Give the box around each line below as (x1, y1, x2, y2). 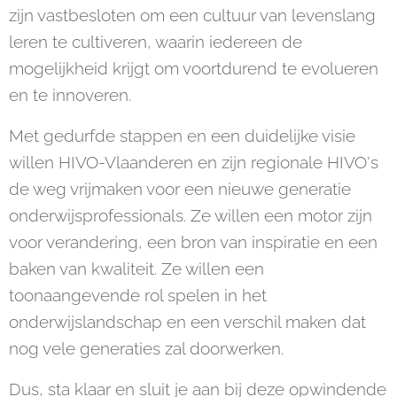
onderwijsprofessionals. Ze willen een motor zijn (9, 206, 372, 225)
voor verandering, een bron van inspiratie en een (9, 232, 378, 252)
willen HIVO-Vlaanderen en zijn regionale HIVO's (9, 152, 378, 172)
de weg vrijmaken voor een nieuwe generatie (9, 179, 351, 198)
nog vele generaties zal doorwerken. (9, 339, 284, 358)
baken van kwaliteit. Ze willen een (9, 259, 264, 278)
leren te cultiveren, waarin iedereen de (9, 32, 302, 51)
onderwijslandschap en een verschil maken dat (9, 312, 366, 331)
